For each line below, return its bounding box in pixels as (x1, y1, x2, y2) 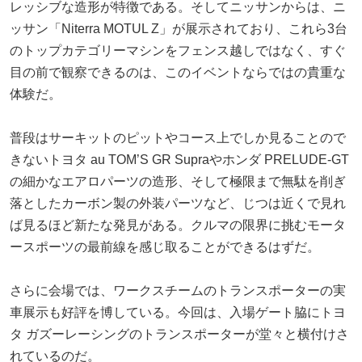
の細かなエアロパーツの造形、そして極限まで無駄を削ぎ (10, 174, 346, 188)
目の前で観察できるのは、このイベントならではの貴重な (10, 65, 346, 79)
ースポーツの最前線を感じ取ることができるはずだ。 (10, 239, 320, 254)
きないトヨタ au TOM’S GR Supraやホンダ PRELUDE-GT (10, 152, 349, 166)
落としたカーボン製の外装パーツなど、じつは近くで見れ (10, 196, 346, 210)
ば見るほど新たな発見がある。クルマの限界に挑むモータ (10, 217, 346, 232)
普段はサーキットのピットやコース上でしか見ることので (10, 130, 346, 145)
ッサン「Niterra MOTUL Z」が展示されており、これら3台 (10, 21, 347, 36)
